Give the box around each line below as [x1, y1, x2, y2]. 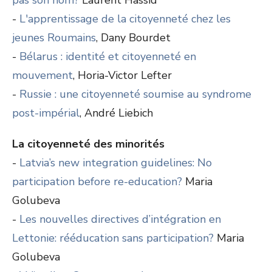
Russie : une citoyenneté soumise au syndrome [19, 87, 251, 101]
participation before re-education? [12, 174, 182, 189]
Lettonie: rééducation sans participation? [12, 231, 214, 245]
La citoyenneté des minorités [12, 137, 165, 151]
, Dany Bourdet [96, 30, 171, 45]
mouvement [12, 68, 73, 83]
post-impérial [12, 106, 80, 120]
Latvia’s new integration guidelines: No [19, 155, 212, 170]
